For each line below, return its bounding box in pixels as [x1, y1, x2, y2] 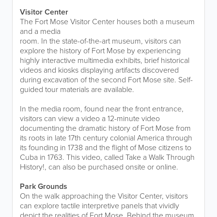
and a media [20, 26, 61, 37]
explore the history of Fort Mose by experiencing [20, 45, 181, 56]
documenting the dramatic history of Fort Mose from [20, 123, 191, 134]
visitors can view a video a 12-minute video [20, 113, 160, 124]
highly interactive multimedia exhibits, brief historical [20, 55, 189, 66]
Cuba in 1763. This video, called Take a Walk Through [20, 152, 195, 163]
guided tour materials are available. [20, 84, 134, 95]
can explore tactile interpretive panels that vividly [20, 200, 179, 211]
